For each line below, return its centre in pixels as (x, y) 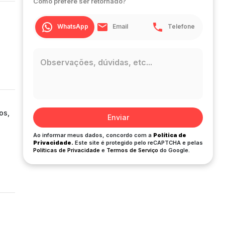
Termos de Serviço (132, 150)
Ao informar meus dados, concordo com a (92, 135)
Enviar (118, 117)
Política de (170, 135)
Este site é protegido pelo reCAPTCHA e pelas (139, 143)
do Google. (175, 150)
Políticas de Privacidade (67, 150)
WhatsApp (73, 27)
